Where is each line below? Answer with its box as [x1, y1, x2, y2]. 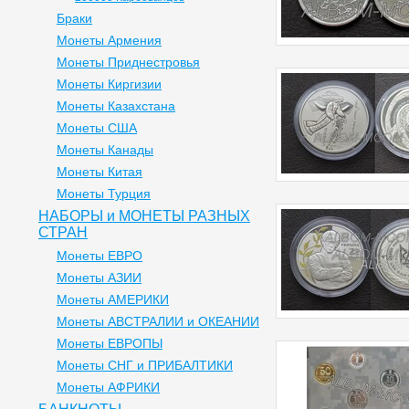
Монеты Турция [57, 186, 151, 201]
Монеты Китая [57, 164, 142, 179]
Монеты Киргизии [57, 77, 162, 91]
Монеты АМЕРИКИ [57, 292, 169, 307]
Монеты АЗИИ [57, 270, 142, 285]
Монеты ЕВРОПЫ [57, 336, 163, 351]
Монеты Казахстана [57, 99, 175, 113]
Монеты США [57, 121, 137, 135]
